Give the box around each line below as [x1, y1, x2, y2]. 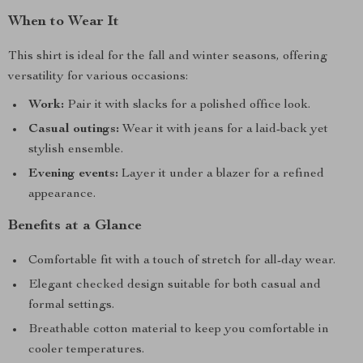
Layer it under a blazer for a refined [118, 168, 324, 181]
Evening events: [28, 168, 118, 181]
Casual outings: [28, 123, 119, 136]
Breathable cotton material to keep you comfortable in [28, 323, 329, 336]
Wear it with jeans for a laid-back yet [119, 123, 328, 136]
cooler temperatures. [28, 344, 144, 357]
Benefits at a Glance [8, 219, 142, 233]
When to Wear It [8, 15, 119, 29]
